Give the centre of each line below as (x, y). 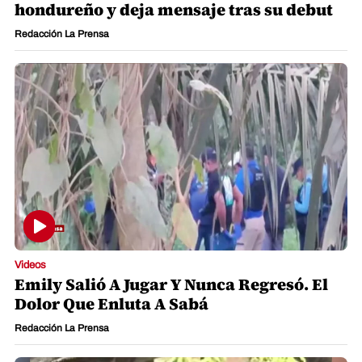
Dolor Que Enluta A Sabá (112, 303)
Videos (30, 265)
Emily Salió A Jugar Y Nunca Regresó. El (171, 284)
